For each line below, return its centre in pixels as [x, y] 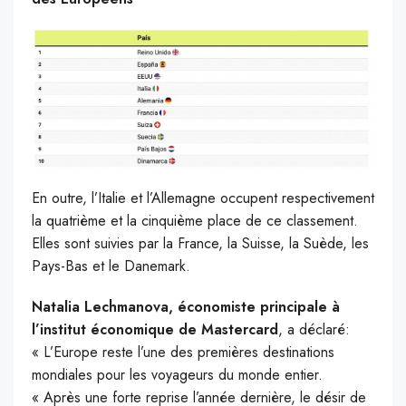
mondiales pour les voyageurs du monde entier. [177, 375]
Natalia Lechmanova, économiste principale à [186, 307]
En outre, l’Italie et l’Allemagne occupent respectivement [203, 198]
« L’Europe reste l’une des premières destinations [183, 353]
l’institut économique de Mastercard [155, 330]
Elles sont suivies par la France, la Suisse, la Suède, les [200, 244]
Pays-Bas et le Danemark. [111, 266]
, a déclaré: [314, 330]
